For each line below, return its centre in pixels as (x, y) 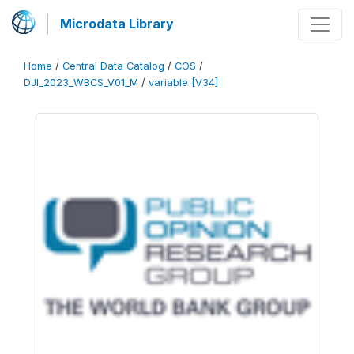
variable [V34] (183, 83)
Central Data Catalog (113, 66)
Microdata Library (117, 24)
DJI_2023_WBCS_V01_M (81, 83)
